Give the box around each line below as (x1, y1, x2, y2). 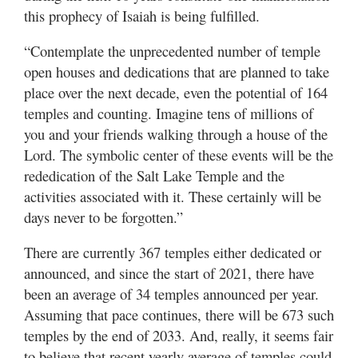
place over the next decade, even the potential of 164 (24, 82, 328, 103)
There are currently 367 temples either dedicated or (24, 242, 321, 263)
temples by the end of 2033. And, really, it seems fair (24, 325, 333, 346)
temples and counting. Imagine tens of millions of (24, 103, 313, 124)
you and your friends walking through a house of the (24, 124, 328, 145)
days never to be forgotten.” (24, 207, 183, 228)
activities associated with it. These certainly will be (24, 186, 321, 207)
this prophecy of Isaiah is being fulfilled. (24, 6, 260, 26)
